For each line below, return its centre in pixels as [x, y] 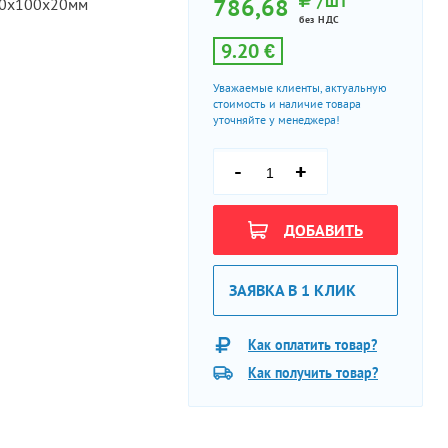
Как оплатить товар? [312, 344]
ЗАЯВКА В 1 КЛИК [292, 289]
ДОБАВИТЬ [323, 229]
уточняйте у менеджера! [276, 119]
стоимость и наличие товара [287, 103]
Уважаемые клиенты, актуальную [300, 87]
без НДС [319, 19]
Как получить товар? [313, 372]
